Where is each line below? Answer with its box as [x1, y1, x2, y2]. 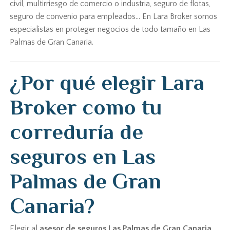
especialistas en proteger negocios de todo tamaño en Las [10, 25, 211, 34]
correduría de [10, 120, 144, 144]
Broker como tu [10, 95, 162, 119]
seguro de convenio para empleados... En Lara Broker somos [10, 12, 218, 21]
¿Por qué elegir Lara [10, 70, 205, 94]
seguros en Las [10, 144, 156, 168]
